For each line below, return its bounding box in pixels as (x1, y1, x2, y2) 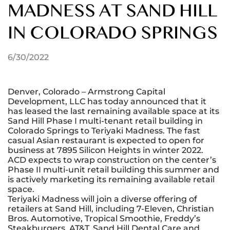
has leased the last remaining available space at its (8, 106, 219, 116)
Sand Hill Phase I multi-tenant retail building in (8, 116, 203, 126)
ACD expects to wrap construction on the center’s (8, 155, 216, 165)
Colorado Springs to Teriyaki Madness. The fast (8, 126, 200, 136)
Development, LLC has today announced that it (8, 97, 206, 106)
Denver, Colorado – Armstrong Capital (8, 87, 165, 97)
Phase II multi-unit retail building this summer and (8, 165, 219, 175)
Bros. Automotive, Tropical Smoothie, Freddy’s (8, 214, 200, 223)
